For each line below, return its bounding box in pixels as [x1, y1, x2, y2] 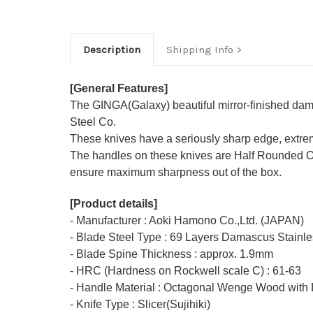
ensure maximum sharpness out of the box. [70, 166, 282, 179]
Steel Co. [70, 116, 116, 129]
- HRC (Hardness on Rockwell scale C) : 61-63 [70, 265, 301, 277]
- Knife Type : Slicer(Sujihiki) [70, 298, 210, 311]
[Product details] [70, 198, 157, 210]
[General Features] [70, 82, 168, 95]
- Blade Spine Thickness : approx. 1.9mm [70, 248, 273, 261]
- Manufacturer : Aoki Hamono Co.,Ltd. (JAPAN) [70, 214, 304, 227]
